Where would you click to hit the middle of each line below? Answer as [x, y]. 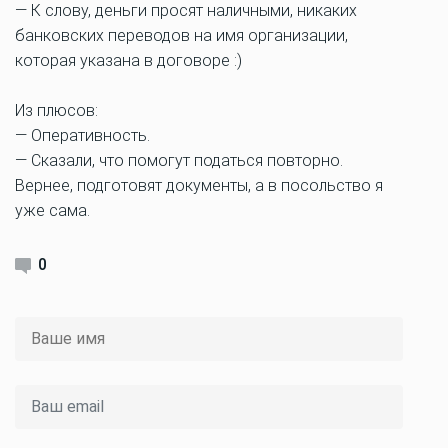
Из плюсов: [56, 110]
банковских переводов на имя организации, [181, 35]
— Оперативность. [82, 135]
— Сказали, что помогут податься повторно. [179, 160]
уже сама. [52, 210]
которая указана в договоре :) [128, 60]
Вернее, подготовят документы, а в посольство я [199, 185]
